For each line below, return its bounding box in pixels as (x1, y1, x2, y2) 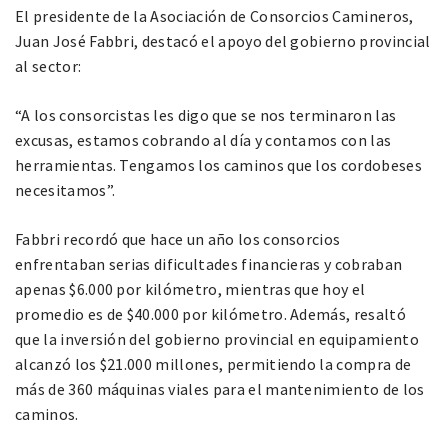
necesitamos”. (15, 179, 116, 200)
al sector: (15, 55, 82, 76)
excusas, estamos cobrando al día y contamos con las (15, 129, 392, 150)
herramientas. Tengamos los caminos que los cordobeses (15, 154, 422, 175)
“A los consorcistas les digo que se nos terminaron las (15, 104, 397, 125)
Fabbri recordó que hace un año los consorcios (15, 228, 341, 249)
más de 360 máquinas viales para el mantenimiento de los (15, 378, 425, 399)
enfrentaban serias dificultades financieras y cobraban (15, 253, 403, 274)
